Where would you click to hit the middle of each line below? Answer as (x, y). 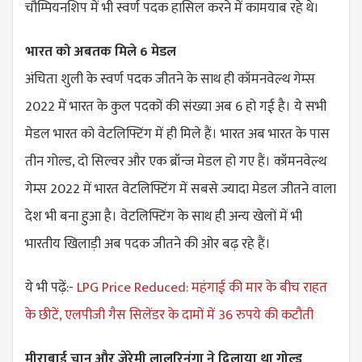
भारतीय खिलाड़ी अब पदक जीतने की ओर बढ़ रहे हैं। (149, 244)
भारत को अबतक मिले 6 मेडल (101, 52)
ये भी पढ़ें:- (51, 288)
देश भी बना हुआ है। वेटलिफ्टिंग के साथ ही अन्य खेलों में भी (164, 217)
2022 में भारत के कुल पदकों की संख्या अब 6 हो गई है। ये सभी (176, 107)
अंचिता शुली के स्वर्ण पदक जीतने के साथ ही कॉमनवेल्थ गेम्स (170, 80)
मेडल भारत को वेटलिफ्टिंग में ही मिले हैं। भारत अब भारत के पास (177, 135)
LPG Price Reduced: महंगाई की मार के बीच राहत (202, 288)
